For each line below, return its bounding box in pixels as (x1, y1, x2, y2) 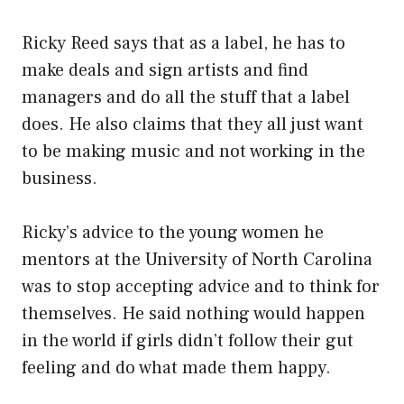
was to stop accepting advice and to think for (22, 275, 380, 299)
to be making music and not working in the (22, 140, 365, 164)
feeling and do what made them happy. (22, 356, 331, 381)
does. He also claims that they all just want (22, 113, 363, 137)
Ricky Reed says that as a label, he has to (22, 32, 345, 56)
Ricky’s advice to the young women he (22, 221, 324, 245)
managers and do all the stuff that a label (22, 86, 350, 110)
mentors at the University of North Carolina (22, 248, 372, 272)
